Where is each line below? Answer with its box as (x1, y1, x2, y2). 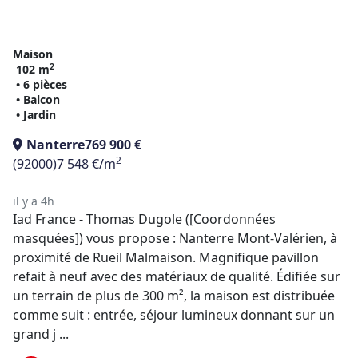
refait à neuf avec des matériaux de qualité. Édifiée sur (13, 268, 340, 285)
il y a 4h (13, 193, 54, 209)
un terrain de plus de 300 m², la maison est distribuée (13, 287, 335, 304)
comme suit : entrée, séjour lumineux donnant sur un (13, 306, 335, 324)
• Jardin (16, 107, 56, 122)
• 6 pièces (16, 77, 67, 92)
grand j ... (13, 325, 69, 343)
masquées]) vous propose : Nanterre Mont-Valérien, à (13, 229, 337, 247)
